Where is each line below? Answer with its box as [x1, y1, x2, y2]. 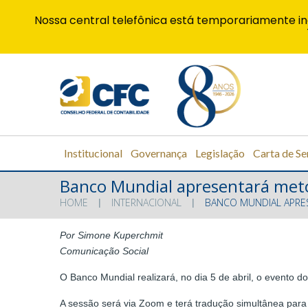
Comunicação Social [60, 245, 148, 257]
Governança [131, 146, 187, 159]
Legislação [195, 146, 245, 159]
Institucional [64, 146, 122, 159]
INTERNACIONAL [111, 196, 181, 210]
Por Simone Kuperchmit [60, 230, 163, 241]
